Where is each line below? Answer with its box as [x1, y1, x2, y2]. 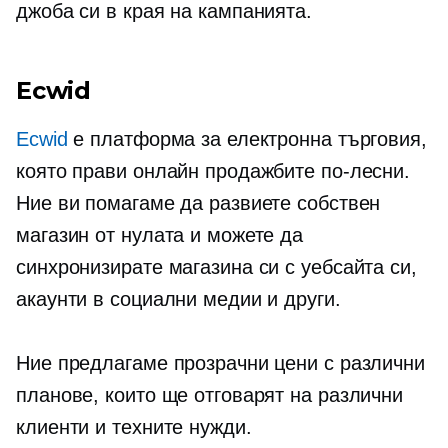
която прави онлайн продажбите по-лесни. [16, 160, 411, 182]
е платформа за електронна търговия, [67, 128, 427, 150]
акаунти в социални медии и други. [16, 288, 341, 310]
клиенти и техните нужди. [16, 416, 252, 438]
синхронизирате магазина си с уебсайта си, [16, 256, 417, 278]
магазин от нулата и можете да [16, 224, 304, 246]
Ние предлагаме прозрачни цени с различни [16, 352, 425, 374]
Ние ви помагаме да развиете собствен [16, 192, 381, 214]
